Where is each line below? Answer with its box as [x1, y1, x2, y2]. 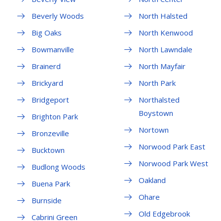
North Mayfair [138, 61, 185, 72]
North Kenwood [138, 28, 193, 38]
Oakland [138, 175, 166, 185]
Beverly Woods [32, 11, 84, 21]
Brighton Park [32, 111, 78, 122]
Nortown [138, 125, 169, 135]
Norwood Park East [138, 142, 205, 152]
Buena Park [32, 179, 70, 189]
